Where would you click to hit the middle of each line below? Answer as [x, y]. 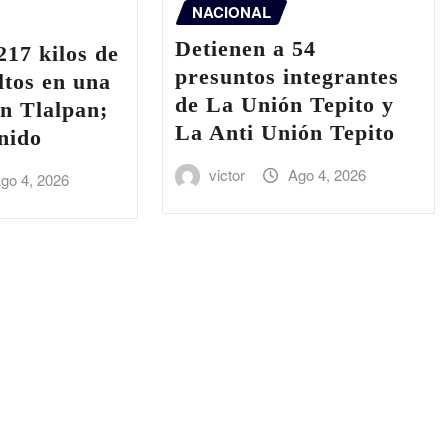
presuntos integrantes [286, 76]
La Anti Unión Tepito [284, 132]
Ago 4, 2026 [326, 174]
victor [227, 174]
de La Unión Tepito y [284, 104]
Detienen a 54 [245, 48]
